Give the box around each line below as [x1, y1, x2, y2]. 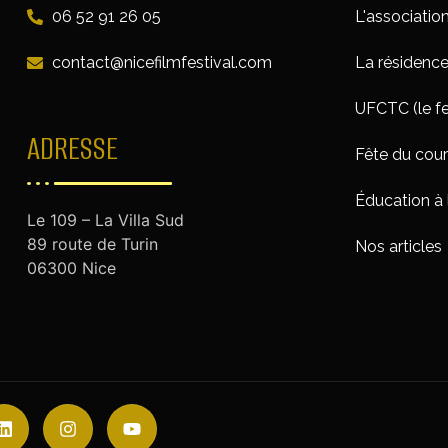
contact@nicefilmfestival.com [51, 53, 272, 73]
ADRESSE [26, 127, 118, 171]
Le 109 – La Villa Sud [26, 210, 184, 231]
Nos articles [355, 237, 443, 257]
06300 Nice [26, 258, 116, 279]
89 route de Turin [26, 234, 158, 255]
